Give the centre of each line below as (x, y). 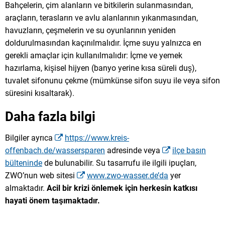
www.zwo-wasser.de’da (128, 175)
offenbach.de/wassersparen (55, 150)
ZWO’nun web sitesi (41, 175)
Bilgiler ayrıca (30, 138)
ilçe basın (189, 150)
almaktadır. (26, 188)
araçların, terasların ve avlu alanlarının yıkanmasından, (101, 18)
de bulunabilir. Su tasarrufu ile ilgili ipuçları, (119, 163)
